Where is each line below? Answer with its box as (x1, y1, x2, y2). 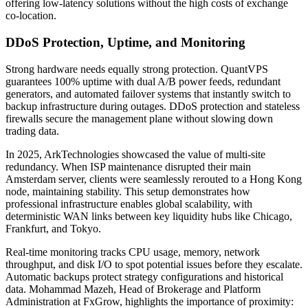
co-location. (5, 10, 56, 22)
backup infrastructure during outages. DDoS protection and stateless (5, 100, 300, 112)
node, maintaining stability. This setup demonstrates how (5, 185, 250, 197)
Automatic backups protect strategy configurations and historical (5, 270, 283, 283)
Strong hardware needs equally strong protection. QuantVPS (5, 63, 268, 75)
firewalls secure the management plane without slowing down (5, 112, 273, 124)
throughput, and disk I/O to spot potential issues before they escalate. (5, 258, 302, 270)
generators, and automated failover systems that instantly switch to (5, 87, 291, 100)
